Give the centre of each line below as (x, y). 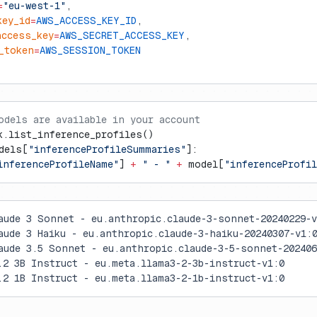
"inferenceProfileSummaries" (107, 149)
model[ (203, 164)
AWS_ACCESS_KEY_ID (86, 21)
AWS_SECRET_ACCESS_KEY (122, 35)
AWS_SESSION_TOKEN (90, 50)
